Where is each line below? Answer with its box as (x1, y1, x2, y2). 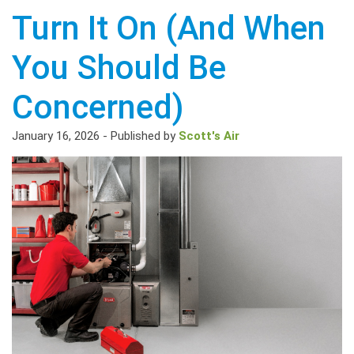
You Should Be (12, 48, 226, 88)
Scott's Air (179, 129, 239, 144)
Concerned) (12, 88, 184, 127)
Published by (111, 129, 179, 144)
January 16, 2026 (12, 129, 100, 144)
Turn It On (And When (12, 9, 326, 48)
